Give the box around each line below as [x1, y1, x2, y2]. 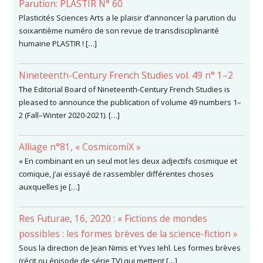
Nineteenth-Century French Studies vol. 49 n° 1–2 [19, 69, 234, 82]
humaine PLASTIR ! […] [19, 38, 97, 49]
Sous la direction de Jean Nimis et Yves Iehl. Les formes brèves [19, 242, 241, 253]
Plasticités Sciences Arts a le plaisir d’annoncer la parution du [19, 12, 237, 23]
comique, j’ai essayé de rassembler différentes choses [19, 168, 214, 179]
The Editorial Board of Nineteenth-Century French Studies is [19, 84, 231, 95]
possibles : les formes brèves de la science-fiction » [19, 227, 238, 240]
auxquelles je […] [19, 181, 80, 192]
